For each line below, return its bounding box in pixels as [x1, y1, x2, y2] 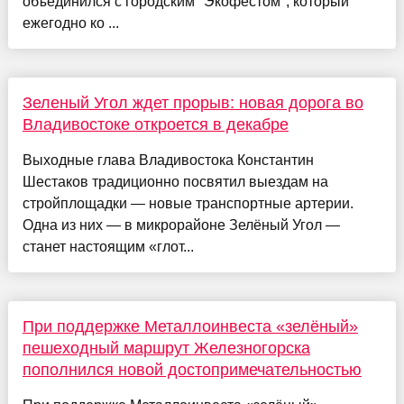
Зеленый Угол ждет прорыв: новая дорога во [22, 93, 363, 112]
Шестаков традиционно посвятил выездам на [22, 173, 328, 189]
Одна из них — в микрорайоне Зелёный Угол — [22, 216, 340, 233]
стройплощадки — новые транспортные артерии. [22, 195, 353, 211]
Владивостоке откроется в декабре [22, 115, 289, 133]
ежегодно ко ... [22, 14, 119, 31]
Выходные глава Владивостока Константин [22, 151, 314, 168]
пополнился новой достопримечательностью [22, 360, 362, 379]
